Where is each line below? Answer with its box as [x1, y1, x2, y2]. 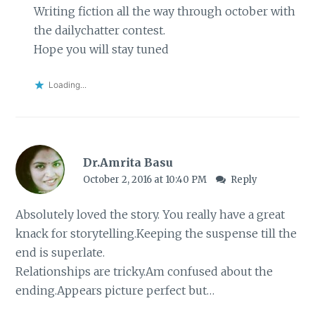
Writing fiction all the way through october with [33, 4, 295, 19]
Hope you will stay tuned [33, 42, 169, 57]
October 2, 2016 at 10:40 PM [82, 174, 209, 186]
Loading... [48, 79, 86, 90]
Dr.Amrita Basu [82, 155, 173, 170]
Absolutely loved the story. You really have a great [15, 207, 285, 221]
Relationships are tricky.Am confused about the [15, 264, 274, 278]
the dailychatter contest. [33, 23, 165, 38]
